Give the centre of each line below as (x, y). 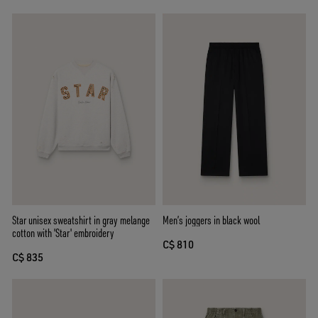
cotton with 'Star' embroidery (63, 232)
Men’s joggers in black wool (211, 220)
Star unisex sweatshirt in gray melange (81, 220)
